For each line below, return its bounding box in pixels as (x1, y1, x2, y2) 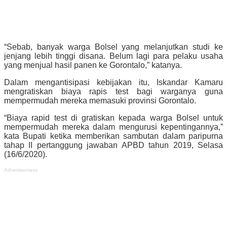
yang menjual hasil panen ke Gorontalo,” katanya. (4, 60, 182, 69)
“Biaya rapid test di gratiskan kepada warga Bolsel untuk (4, 113, 223, 122)
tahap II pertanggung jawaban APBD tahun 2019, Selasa (4, 140, 223, 149)
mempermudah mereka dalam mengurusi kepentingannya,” (4, 122, 223, 131)
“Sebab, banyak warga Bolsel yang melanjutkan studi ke (4, 42, 223, 51)
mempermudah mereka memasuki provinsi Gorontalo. (4, 96, 196, 105)
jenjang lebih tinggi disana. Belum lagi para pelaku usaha (4, 51, 223, 60)
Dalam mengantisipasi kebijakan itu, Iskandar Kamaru (4, 78, 223, 87)
